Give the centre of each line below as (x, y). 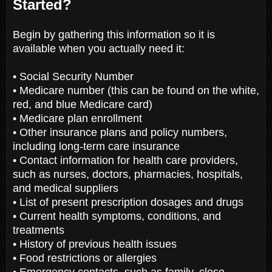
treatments (40, 230)
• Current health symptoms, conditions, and (117, 216)
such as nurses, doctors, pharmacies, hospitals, (128, 174)
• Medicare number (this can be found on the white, (136, 90)
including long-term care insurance (98, 146)
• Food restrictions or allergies (86, 258)
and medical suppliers (67, 188)
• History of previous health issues (96, 244)
